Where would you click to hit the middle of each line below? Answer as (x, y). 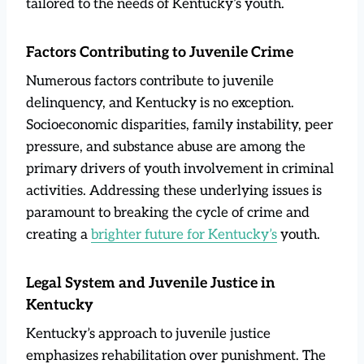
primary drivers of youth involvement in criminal (180, 169)
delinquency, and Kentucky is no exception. (160, 103)
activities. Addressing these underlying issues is (174, 191)
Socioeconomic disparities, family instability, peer (180, 125)
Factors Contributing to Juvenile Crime (160, 52)
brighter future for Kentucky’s (184, 234)
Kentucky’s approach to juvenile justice (148, 334)
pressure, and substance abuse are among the (166, 147)
